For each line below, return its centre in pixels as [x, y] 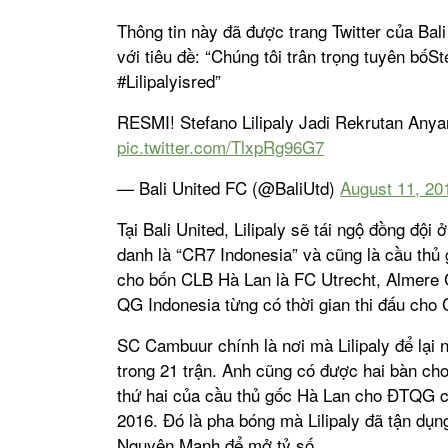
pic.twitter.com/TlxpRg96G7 [220, 147]
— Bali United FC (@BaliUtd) [228, 188]
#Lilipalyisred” [169, 81]
